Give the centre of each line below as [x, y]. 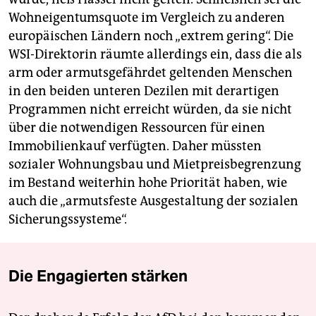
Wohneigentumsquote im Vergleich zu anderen [147, 18]
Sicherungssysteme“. [68, 220]
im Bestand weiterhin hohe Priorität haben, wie [148, 183]
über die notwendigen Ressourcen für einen [137, 128]
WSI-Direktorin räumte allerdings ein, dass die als [155, 55]
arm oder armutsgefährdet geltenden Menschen [151, 73]
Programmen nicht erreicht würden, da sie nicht [150, 110]
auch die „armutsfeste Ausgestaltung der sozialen [153, 201]
